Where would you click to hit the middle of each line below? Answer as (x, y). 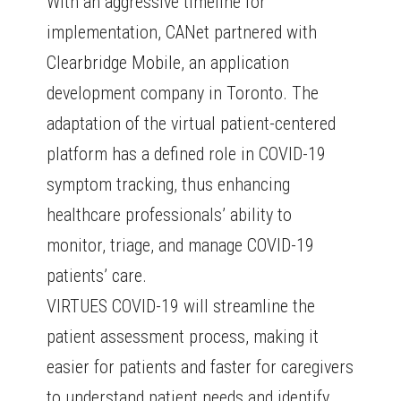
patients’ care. (97, 276)
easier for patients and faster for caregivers (200, 367)
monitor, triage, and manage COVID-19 (181, 246)
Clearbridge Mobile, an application (168, 63)
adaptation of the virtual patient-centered (192, 124)
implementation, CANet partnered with (182, 33)
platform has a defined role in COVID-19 (187, 154)
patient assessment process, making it (183, 337)
